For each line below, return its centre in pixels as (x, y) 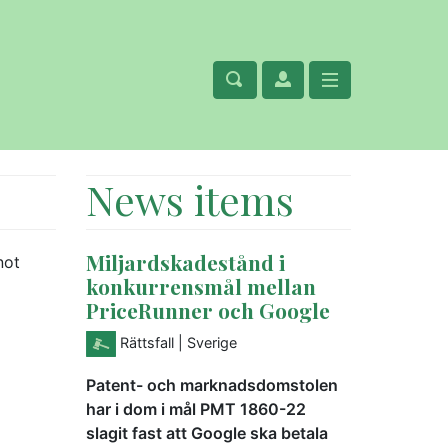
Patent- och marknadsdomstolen (212, 384)
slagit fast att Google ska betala (207, 432)
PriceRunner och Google (208, 310)
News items (190, 199)
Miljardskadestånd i (185, 262)
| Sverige (207, 342)
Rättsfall (147, 342)
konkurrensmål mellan (201, 286)
